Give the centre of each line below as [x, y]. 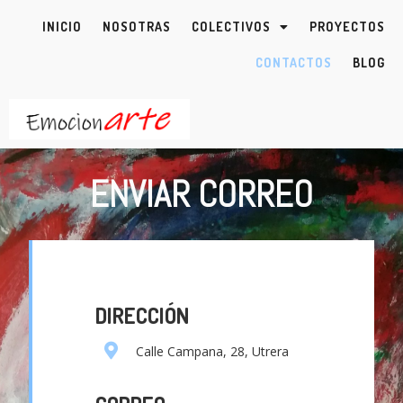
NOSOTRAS [137, 27]
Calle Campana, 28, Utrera [213, 352]
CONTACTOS [294, 63]
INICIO [62, 27]
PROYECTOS [347, 27]
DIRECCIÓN [143, 316]
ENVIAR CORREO [201, 194]
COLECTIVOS [231, 27]
